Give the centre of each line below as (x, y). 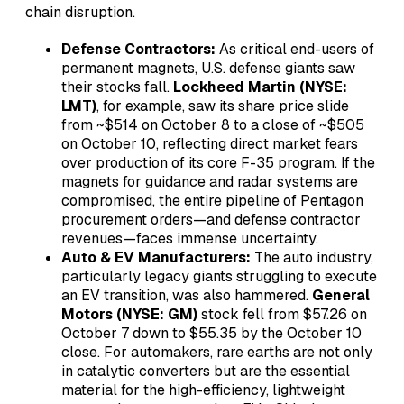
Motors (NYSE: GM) (129, 314)
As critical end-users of (295, 49)
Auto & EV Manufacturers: (156, 257)
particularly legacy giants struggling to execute (219, 276)
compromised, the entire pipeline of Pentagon (212, 200)
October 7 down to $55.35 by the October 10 (211, 333)
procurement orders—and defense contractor (211, 219)
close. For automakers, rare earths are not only (217, 352)
